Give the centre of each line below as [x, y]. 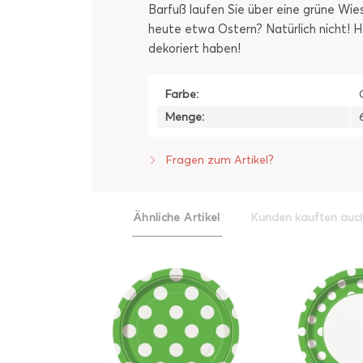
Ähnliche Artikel [177, 218]
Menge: [185, 117]
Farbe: [182, 94]
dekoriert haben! [194, 49]
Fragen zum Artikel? [218, 160]
